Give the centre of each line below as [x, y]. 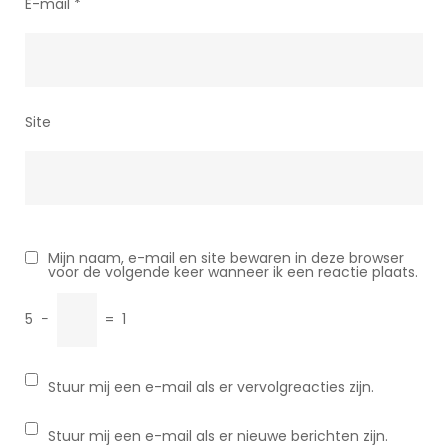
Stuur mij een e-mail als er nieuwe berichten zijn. [218, 436]
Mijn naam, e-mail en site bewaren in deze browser [226, 258]
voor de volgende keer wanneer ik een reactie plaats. [233, 272]
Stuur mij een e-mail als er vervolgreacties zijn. [211, 387]
